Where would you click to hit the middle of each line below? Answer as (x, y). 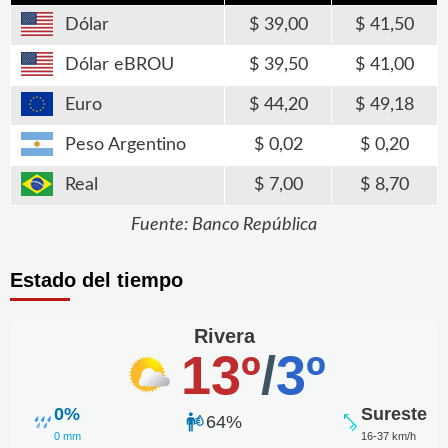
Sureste (393, 413)
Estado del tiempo (96, 280)
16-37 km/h (388, 435)
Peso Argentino (125, 145)
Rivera (224, 336)
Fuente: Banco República (224, 225)
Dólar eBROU (119, 65)
